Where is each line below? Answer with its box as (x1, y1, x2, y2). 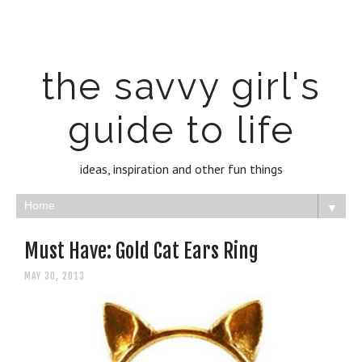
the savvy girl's (41, 65, 321, 108)
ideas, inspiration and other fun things (79, 161, 283, 177)
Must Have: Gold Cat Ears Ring (24, 238, 259, 263)
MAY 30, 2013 (24, 270, 85, 282)
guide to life (67, 108, 295, 152)
